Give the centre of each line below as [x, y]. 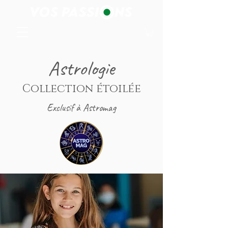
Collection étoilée [81, 89]
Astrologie [81, 68]
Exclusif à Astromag [81, 107]
